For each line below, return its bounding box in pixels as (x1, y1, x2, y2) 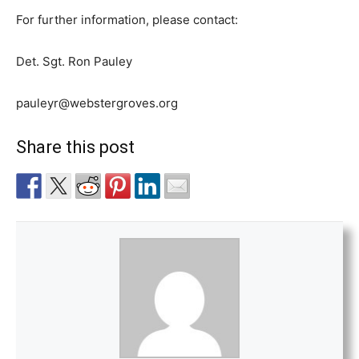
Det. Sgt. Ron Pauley (16, 54, 132, 69)
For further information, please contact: (16, 12, 238, 27)
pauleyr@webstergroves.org (16, 95, 178, 111)
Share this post (16, 137, 135, 157)
